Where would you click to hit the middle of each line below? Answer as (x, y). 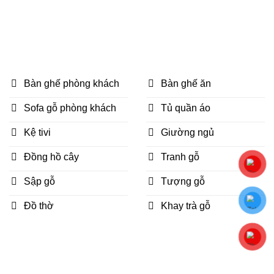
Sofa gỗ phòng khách (70, 108)
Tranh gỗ (180, 157)
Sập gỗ (39, 182)
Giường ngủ (187, 133)
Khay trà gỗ (186, 206)
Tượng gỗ (183, 182)
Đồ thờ (39, 206)
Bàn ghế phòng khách (72, 84)
